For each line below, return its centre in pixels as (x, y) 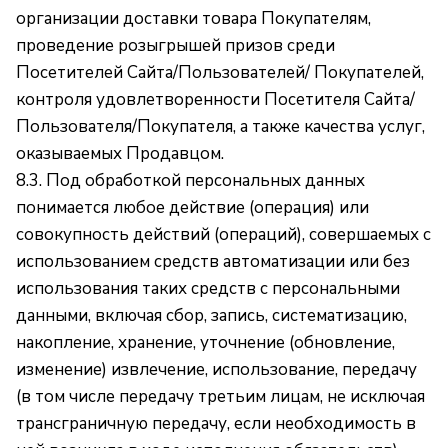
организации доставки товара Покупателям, (193, 18)
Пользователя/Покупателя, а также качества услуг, (220, 126)
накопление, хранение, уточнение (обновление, (205, 342)
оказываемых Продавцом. (120, 153)
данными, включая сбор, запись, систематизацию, (211, 315)
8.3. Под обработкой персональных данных (190, 180)
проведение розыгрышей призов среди (175, 45)
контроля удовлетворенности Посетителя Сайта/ (215, 99)
